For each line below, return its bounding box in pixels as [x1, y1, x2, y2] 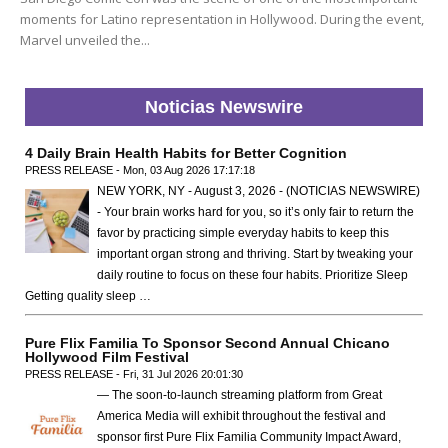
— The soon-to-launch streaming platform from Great [97, 388, 382, 403]
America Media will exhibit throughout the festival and [97, 409, 386, 424]
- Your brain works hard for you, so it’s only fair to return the [97, 205, 414, 220]
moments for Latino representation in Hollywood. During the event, [20, 10, 424, 29]
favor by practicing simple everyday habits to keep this [97, 226, 389, 241]
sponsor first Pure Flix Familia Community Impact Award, [97, 430, 401, 445]
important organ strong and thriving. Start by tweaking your [97, 247, 413, 262]
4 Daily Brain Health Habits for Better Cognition [25, 145, 347, 162]
